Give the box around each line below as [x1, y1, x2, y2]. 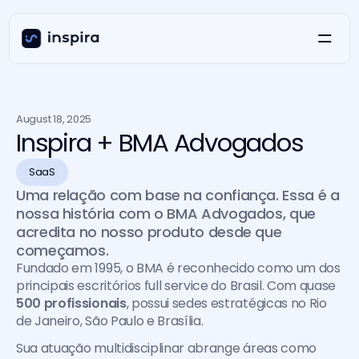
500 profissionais [16, 294, 127, 313]
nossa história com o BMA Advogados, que [16, 204, 316, 224]
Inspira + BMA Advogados [16, 125, 304, 160]
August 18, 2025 [16, 111, 92, 127]
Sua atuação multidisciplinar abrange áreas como [16, 339, 317, 357]
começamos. [16, 240, 109, 260]
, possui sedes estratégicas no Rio [126, 294, 327, 313]
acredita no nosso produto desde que [16, 222, 282, 242]
